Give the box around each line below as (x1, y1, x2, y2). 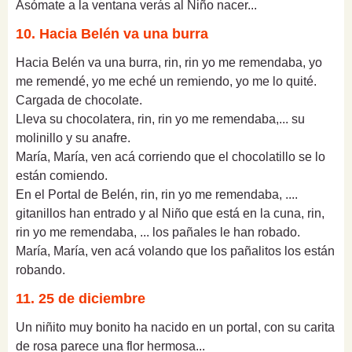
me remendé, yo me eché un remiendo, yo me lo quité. (16, 74, 317, 88)
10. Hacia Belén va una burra (16, 25, 208, 42)
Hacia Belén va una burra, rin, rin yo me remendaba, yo (16, 55, 322, 69)
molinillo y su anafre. (16, 130, 130, 145)
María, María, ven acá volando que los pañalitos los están (16, 244, 335, 258)
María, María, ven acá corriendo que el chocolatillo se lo (16, 149, 325, 163)
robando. (16, 262, 65, 277)
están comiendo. (16, 168, 108, 182)
